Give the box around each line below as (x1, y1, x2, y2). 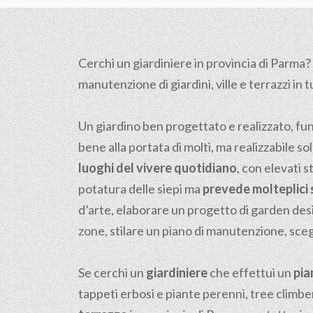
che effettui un (208, 265, 293, 280)
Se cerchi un (78, 265, 146, 280)
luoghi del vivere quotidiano (78, 160, 237, 175)
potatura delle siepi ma (78, 181, 203, 196)
